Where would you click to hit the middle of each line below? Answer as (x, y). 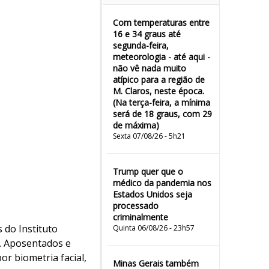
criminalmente (141, 217)
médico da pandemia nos (162, 183)
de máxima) (136, 125)
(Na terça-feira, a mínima (162, 102)
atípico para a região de (159, 80)
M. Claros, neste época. (159, 91)
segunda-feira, (141, 45)
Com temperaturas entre (161, 23)
